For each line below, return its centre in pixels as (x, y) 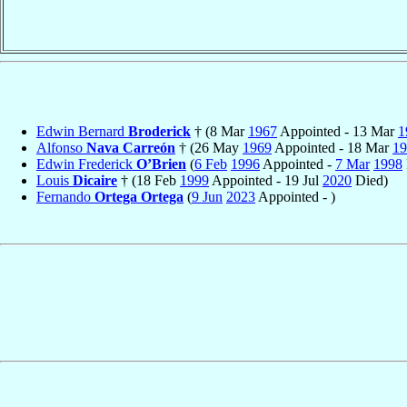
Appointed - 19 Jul (266, 180)
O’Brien (161, 164)
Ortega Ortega (139, 196)
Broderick (159, 131)
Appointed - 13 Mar (338, 131)
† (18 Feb (149, 180)
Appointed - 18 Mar (332, 147)
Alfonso (61, 147)
